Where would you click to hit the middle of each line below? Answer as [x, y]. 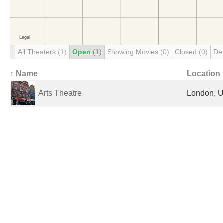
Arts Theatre [60, 93]
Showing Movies [134, 52]
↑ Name [24, 73]
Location [203, 73]
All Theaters [38, 52]
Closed [187, 52]
